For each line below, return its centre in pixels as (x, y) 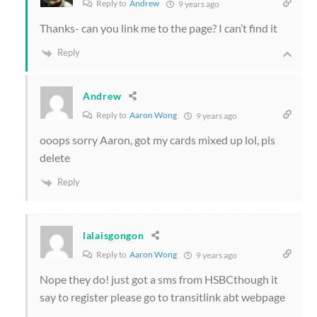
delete (55, 157)
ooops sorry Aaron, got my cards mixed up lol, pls (157, 139)
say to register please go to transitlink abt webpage (162, 296)
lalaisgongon (114, 235)
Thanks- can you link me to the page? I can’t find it (158, 28)
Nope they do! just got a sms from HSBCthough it (159, 279)
